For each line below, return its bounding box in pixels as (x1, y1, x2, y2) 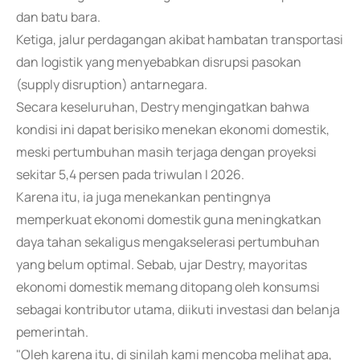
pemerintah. (16, 323, 88, 341)
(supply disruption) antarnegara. (16, 76, 207, 93)
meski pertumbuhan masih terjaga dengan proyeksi (16, 143, 317, 161)
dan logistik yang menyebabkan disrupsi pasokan (16, 53, 301, 71)
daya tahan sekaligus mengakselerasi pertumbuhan (16, 233, 320, 251)
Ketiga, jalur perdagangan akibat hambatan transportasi (16, 31, 343, 48)
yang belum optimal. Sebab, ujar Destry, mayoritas (16, 256, 307, 273)
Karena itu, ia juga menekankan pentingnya (16, 188, 271, 206)
